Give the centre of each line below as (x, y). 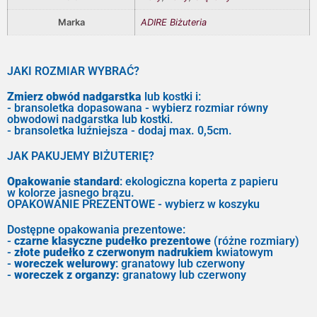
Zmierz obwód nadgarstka (74, 97)
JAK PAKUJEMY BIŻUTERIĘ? (81, 156)
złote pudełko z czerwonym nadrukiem (114, 253)
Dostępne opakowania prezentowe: (96, 230)
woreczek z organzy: (67, 275)
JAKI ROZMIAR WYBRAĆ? (73, 71)
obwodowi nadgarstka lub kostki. (90, 120)
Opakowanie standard (63, 182)
